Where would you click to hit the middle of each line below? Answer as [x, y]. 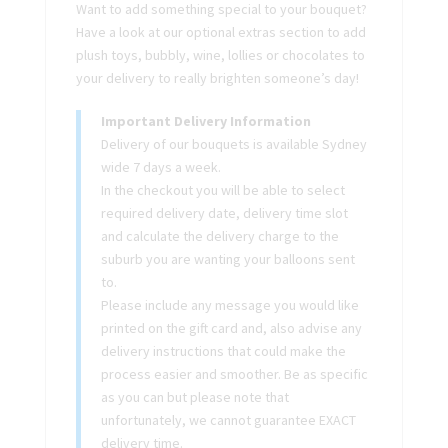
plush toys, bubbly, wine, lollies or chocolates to [220, 54]
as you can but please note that [194, 396]
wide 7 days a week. [160, 166]
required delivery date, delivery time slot [224, 212]
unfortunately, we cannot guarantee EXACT [228, 419]
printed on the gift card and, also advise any [231, 327]
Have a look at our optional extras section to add [220, 31]
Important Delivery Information [205, 120]
